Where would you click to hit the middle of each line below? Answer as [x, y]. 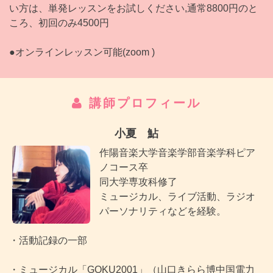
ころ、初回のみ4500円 [59, 23]
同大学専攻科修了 [138, 182]
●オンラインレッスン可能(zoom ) [82, 52]
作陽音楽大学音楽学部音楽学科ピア [177, 153]
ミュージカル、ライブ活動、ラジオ [177, 197]
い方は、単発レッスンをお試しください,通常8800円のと [133, 8]
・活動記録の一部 [48, 240]
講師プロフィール [142, 103]
